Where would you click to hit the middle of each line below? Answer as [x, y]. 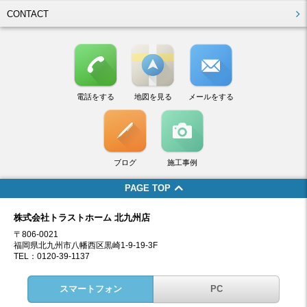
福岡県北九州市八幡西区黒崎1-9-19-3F [86, 245]
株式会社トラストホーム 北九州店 [82, 217]
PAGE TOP [147, 188]
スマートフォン [90, 288]
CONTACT [28, 14]
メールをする [211, 96]
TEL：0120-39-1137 [52, 256]
